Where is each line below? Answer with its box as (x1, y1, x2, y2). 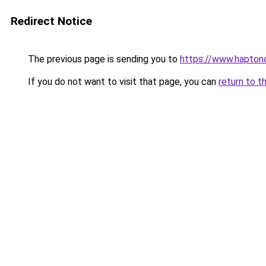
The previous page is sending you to (26, 53, 180, 65)
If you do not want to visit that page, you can (26, 76, 218, 87)
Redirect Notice (11, 14, 92, 28)
